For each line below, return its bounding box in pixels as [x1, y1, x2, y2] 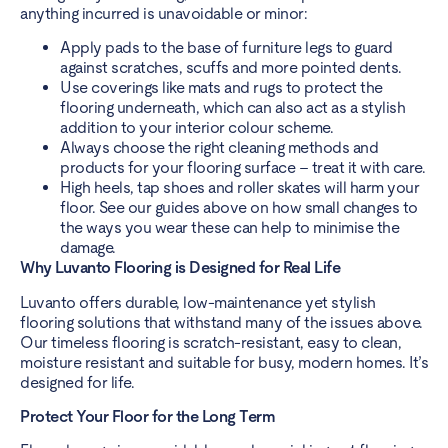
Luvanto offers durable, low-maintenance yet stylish [20, 292, 376, 312]
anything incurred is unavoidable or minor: [20, 3, 311, 23]
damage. [60, 238, 119, 258]
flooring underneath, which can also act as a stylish [60, 98, 405, 118]
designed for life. [20, 372, 138, 392]
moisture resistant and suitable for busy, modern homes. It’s [20, 352, 428, 372]
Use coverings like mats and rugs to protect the [60, 78, 383, 98]
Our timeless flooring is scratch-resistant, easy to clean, [20, 332, 401, 352]
